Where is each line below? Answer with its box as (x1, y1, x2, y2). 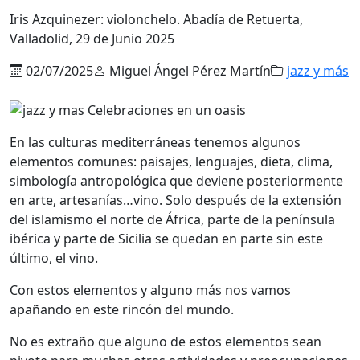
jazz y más (287, 61, 349, 80)
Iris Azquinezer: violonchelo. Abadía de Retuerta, (10, 10, 303, 28)
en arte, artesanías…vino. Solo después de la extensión (10, 191, 342, 210)
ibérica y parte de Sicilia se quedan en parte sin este (10, 230, 323, 248)
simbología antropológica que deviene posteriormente (10, 172, 343, 190)
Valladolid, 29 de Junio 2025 (10, 29, 174, 47)
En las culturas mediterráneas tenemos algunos (10, 133, 301, 152)
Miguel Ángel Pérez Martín (106, 61, 271, 80)
